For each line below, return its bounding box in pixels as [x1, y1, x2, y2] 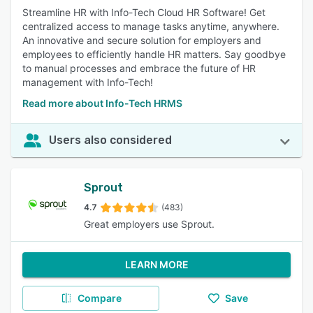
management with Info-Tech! [22, 76, 153, 88]
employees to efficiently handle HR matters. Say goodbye [22, 48, 286, 60]
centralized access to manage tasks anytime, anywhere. [22, 20, 279, 32]
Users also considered [49, 133, 172, 147]
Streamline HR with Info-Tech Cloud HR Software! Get [22, 6, 265, 18]
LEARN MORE [124, 259, 189, 270]
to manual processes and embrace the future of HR [22, 62, 256, 74]
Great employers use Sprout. [84, 218, 214, 230]
